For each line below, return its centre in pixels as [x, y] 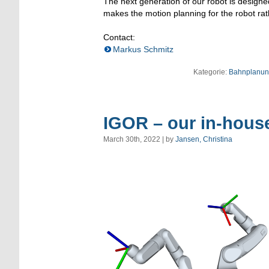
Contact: [119, 38]
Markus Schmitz [143, 50]
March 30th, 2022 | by [139, 139]
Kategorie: [211, 72]
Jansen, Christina [204, 139]
